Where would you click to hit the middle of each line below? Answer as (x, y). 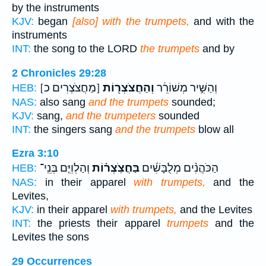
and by (217, 48)
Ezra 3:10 (35, 153)
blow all (215, 129)
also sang (63, 102)
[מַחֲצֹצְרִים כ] (70, 88)
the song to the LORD (85, 48)
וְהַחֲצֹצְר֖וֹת (127, 88)
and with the (221, 21)
